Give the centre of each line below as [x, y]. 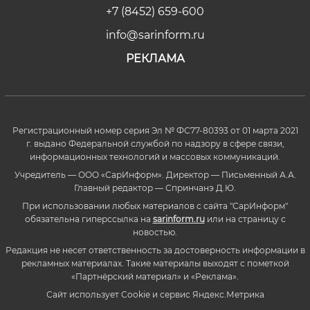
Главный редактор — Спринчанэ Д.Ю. [155, 188]
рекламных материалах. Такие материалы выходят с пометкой [155, 263]
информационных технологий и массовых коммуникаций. [155, 156]
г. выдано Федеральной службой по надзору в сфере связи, [155, 143]
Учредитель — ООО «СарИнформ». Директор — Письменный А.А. [155, 174]
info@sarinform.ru [155, 35]
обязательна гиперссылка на [89, 219]
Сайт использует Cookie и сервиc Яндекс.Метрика [155, 294]
